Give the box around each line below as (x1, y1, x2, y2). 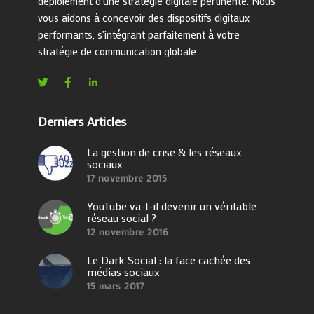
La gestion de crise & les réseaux (87, 144, 242, 160)
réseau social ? (87, 210, 156, 226)
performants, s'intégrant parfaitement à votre (38, 27, 240, 42)
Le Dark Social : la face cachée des (87, 252, 250, 268)
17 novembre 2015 (87, 171, 167, 185)
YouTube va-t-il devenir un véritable (87, 198, 257, 214)
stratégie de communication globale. (38, 44, 198, 59)
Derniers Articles (38, 113, 126, 130)
